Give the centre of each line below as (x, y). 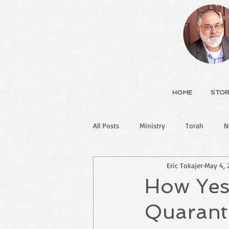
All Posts (106, 125)
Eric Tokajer (185, 165)
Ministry (152, 125)
